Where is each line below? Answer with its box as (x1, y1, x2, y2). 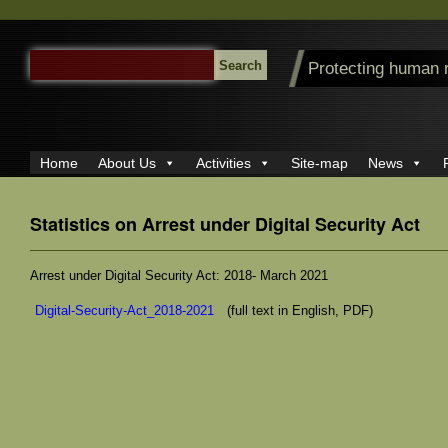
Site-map (291, 155, 348, 172)
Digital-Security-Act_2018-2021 (35, 302, 214, 318)
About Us (98, 155, 156, 172)
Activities (196, 155, 251, 172)
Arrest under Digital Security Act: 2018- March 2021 (30, 268, 328, 283)
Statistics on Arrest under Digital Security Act (30, 211, 420, 237)
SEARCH (29, 52, 74, 64)
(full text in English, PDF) (219, 302, 373, 318)
